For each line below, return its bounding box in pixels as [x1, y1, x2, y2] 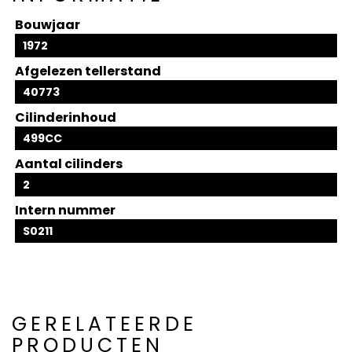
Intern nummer [15, 201, 116, 220]
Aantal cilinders [15, 155, 123, 174]
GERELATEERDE [12, 310, 197, 338]
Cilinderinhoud [15, 108, 117, 127]
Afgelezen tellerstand [15, 62, 162, 81]
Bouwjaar [15, 16, 81, 35]
